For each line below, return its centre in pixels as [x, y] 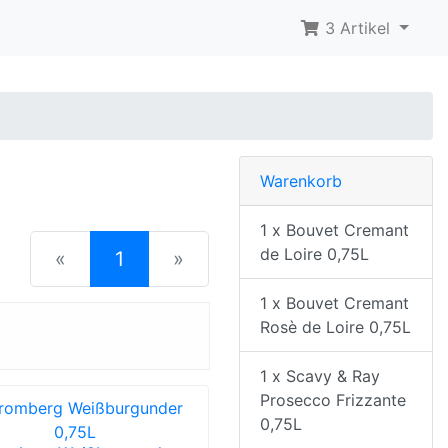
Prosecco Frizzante [333, 399]
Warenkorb [301, 180]
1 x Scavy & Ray [320, 375]
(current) [164, 257]
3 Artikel [358, 28]
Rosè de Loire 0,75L [335, 326]
